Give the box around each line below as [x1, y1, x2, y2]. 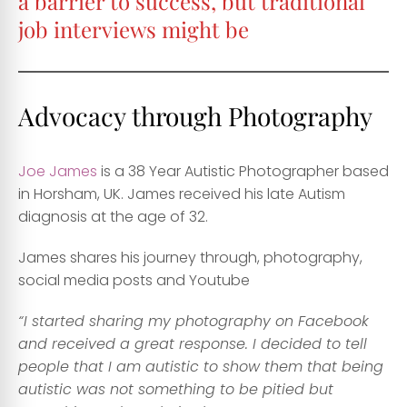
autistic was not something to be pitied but [18, 379, 333, 401]
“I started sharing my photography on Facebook [18, 311, 369, 333]
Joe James [18, 161, 97, 183]
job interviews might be [18, 15, 249, 45]
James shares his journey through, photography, [18, 247, 362, 269]
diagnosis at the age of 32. [18, 206, 208, 228]
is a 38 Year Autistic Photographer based [97, 161, 389, 183]
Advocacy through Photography [18, 99, 372, 134]
